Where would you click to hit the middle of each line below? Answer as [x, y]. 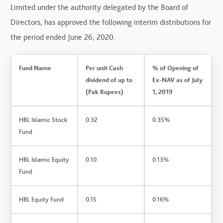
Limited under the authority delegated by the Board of [100, 7]
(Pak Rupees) [105, 92]
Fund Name [35, 68]
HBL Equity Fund [42, 199]
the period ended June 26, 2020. [63, 37]
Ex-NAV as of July [178, 80]
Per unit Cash [105, 68]
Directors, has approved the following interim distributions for [111, 22]
